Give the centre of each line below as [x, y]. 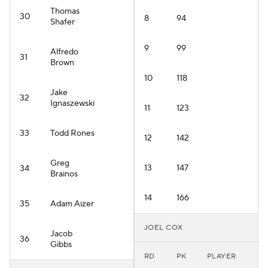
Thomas [65, 11]
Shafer [63, 22]
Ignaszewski [72, 103]
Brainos [64, 174]
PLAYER [222, 256]
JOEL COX [164, 228]
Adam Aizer [72, 204]
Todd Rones [72, 133]
